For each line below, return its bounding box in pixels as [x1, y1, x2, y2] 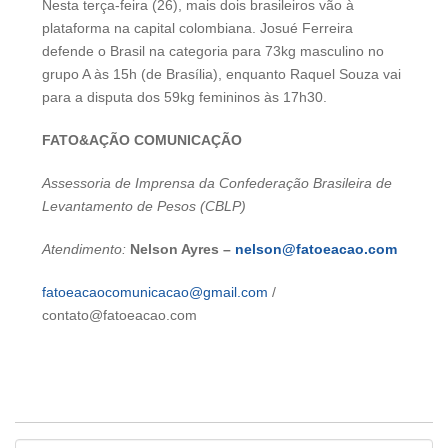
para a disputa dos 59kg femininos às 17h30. [42, 89, 327, 106]
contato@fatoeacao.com [42, 307, 197, 324]
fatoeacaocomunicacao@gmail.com [42, 284, 268, 301]
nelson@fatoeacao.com [235, 241, 397, 258]
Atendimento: [42, 241, 130, 258]
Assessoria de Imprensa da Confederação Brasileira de [42, 175, 392, 192]
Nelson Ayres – [130, 241, 235, 258]
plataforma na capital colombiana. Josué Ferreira [42, 20, 353, 37]
